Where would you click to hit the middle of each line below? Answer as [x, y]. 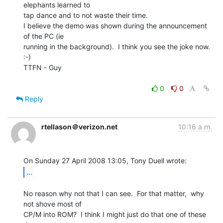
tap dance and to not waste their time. [86, 15]
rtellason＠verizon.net [79, 126]
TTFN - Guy [43, 67]
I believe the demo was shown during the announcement [115, 25]
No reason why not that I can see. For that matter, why [114, 193]
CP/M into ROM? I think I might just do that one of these [115, 214]
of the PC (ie [44, 36]
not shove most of [53, 204]
